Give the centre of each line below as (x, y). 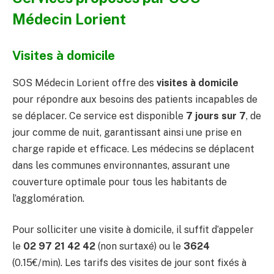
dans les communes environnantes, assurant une (121, 165)
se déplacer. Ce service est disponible (99, 116)
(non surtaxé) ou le (139, 246)
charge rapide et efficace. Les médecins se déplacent (133, 149)
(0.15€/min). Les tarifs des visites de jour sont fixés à (129, 263)
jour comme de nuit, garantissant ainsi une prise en (127, 132)
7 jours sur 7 (216, 116)
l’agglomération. (48, 198)
